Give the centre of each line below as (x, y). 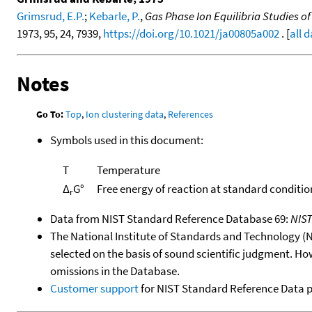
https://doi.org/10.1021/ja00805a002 (191, 33)
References (191, 114)
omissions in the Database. (115, 271)
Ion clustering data (125, 114)
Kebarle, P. (115, 16)
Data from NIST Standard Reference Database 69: (170, 218)
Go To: (50, 114)
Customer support (94, 288)
